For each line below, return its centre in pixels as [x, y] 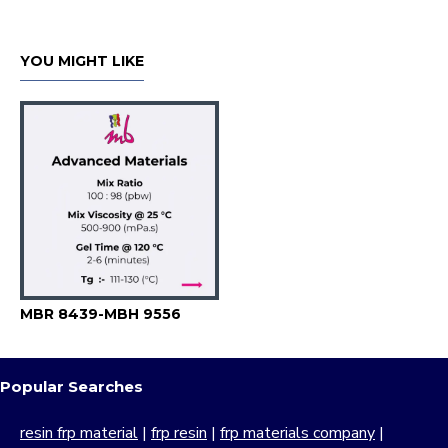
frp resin [179, 433]
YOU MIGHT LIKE [82, 61]
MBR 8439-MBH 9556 [100, 314]
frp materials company [297, 433]
